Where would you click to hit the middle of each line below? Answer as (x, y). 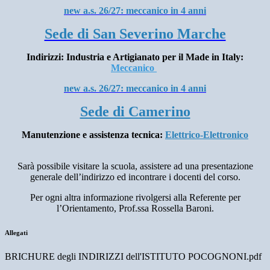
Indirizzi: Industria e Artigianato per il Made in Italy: (135, 57)
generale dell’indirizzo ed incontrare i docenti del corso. (135, 177)
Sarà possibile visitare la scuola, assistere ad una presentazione (135, 166)
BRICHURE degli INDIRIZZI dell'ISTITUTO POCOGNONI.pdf (133, 257)
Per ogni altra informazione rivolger (97, 198)
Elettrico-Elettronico (207, 135)
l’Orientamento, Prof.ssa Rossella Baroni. (135, 209)
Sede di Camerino (135, 112)
